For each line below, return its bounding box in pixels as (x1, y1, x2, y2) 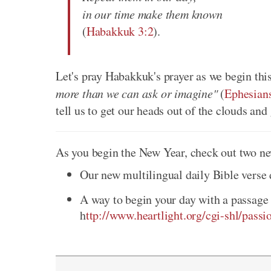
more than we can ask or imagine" (56, 85, 218, 102)
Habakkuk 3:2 (86, 23, 154, 40)
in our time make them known (82, 6, 223, 22)
